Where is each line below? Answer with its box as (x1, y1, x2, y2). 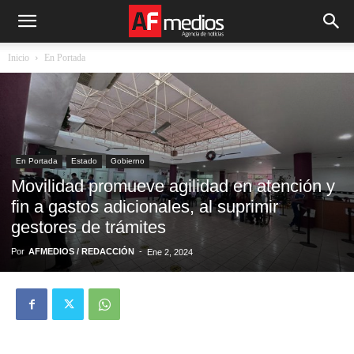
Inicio (8, 52, 29, 63)
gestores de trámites (11, 217, 166, 238)
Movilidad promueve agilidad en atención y (11, 176, 335, 197)
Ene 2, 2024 (147, 247, 193, 258)
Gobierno (111, 156, 145, 166)
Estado (71, 156, 97, 166)
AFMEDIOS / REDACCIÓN (28, 247, 134, 257)
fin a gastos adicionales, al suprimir (11, 197, 278, 217)
